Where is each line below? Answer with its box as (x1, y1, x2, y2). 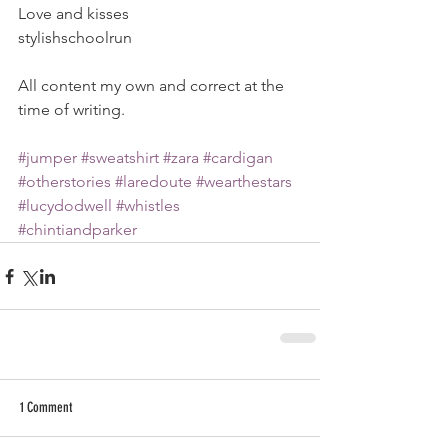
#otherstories (18, 172, 111, 192)
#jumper (18, 148, 77, 168)
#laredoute (115, 172, 192, 192)
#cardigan (203, 148, 273, 168)
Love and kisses (18, 4, 129, 24)
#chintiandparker (18, 220, 137, 240)
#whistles (116, 196, 180, 216)
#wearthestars (196, 172, 292, 192)
